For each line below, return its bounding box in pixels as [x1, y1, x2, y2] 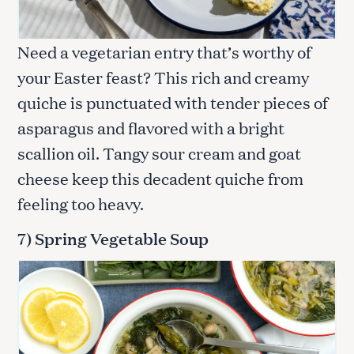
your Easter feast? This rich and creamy [17, 65, 309, 88]
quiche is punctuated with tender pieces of [17, 90, 328, 113]
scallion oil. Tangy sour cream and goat [17, 141, 301, 164]
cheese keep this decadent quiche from [17, 166, 303, 189]
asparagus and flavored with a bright [17, 115, 284, 138]
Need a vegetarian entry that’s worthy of [17, 40, 311, 62]
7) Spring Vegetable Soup [17, 226, 212, 250]
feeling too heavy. [17, 191, 147, 214]
